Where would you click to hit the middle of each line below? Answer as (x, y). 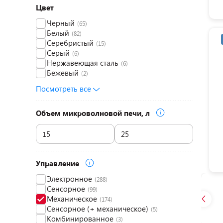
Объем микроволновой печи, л (94, 113)
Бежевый (63, 73)
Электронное (69, 179)
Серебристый (70, 43)
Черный (61, 23)
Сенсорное (66, 189)
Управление (58, 163)
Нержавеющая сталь (83, 63)
